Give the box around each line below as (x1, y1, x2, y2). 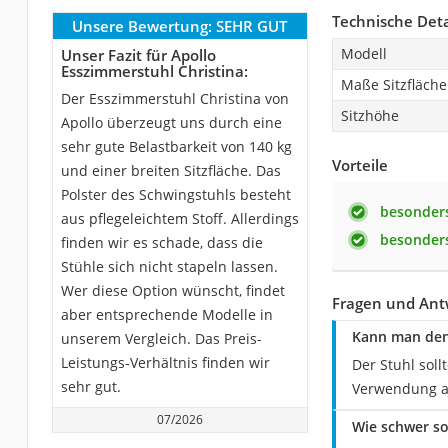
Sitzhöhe (340, 105, 399, 125)
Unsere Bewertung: (72, 15, 213, 36)
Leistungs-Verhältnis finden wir (60, 352, 270, 372)
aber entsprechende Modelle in (60, 304, 273, 324)
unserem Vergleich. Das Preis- (60, 328, 262, 348)
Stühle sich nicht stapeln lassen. (60, 256, 278, 276)
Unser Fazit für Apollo (60, 44, 216, 65)
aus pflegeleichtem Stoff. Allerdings (60, 208, 299, 228)
